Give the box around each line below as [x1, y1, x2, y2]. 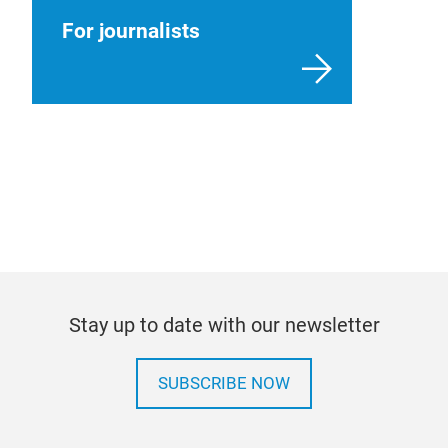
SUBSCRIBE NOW [158, 373, 290, 393]
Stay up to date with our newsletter [68, 312, 380, 337]
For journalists [62, 18, 200, 43]
